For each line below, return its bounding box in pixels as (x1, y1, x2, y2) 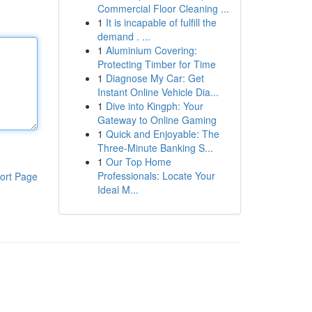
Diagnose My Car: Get (105, 71, 204, 85)
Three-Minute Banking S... (97, 141, 213, 155)
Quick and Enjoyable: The (105, 127, 219, 141)
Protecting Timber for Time (97, 57, 216, 71)
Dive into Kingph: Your (105, 99, 203, 113)
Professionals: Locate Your (97, 169, 215, 182)
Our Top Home (105, 155, 171, 169)
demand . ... (97, 29, 150, 43)
